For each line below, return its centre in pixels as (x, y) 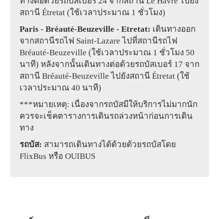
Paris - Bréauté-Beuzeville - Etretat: (88, 29)
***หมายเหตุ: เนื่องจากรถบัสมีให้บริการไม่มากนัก (29, 105)
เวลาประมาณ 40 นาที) (60, 88)
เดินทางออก (174, 29)
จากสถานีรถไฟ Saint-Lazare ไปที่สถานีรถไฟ (99, 41)
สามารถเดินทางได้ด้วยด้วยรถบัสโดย (110, 145)
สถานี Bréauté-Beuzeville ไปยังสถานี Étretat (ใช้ (105, 76)
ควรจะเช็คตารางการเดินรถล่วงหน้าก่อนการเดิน (106, 116)
